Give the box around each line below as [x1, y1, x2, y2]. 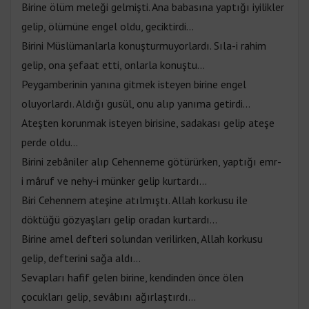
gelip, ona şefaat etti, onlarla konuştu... [21, 58, 205, 72]
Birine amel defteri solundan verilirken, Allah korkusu [21, 232, 263, 246]
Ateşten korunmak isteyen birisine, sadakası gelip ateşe [21, 116, 275, 130]
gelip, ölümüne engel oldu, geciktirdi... [21, 19, 194, 34]
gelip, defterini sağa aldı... [21, 251, 141, 266]
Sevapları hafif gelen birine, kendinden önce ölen [21, 270, 243, 285]
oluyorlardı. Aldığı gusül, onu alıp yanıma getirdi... [21, 97, 250, 111]
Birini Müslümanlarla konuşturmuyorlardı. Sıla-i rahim [21, 39, 266, 53]
